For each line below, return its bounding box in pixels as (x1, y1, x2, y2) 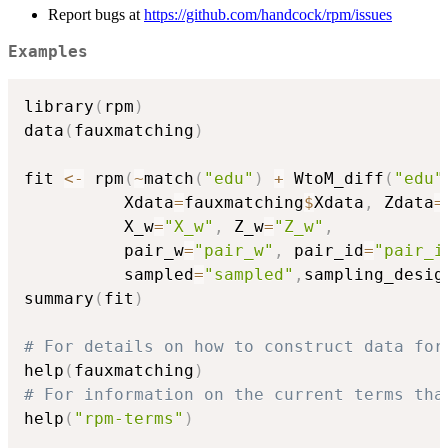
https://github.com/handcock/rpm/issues (144, 6, 392, 24)
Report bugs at (48, 6, 144, 24)
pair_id (284, 240, 364, 260)
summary (24, 288, 94, 308)
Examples (8, 43, 88, 62)
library (24, 96, 94, 116)
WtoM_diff (284, 168, 384, 188)
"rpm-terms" (74, 408, 184, 428)
